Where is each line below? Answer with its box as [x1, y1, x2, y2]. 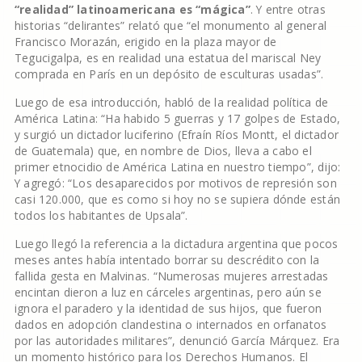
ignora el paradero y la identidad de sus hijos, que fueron [14, 301, 322, 316]
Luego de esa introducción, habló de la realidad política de [14, 95, 329, 110]
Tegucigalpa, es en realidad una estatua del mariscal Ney [14, 50, 322, 65]
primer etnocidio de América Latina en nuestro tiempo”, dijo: [14, 159, 341, 175]
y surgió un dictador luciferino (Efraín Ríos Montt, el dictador [14, 127, 339, 142]
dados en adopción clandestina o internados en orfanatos [14, 317, 327, 332]
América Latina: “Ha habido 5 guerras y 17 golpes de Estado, [14, 111, 341, 126]
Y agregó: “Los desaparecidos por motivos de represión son [14, 175, 337, 191]
